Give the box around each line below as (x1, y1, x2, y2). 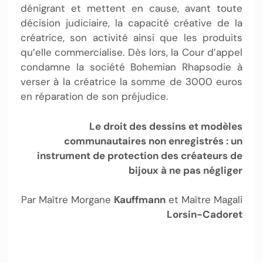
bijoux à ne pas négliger (129, 163, 242, 177)
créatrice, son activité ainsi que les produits (21, 31, 242, 44)
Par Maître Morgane (21, 193, 114, 206)
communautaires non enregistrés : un (64, 134, 242, 147)
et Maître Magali (166, 193, 242, 206)
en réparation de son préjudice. (21, 90, 171, 103)
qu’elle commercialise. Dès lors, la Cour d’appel (21, 46, 242, 59)
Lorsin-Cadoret (167, 208, 242, 221)
